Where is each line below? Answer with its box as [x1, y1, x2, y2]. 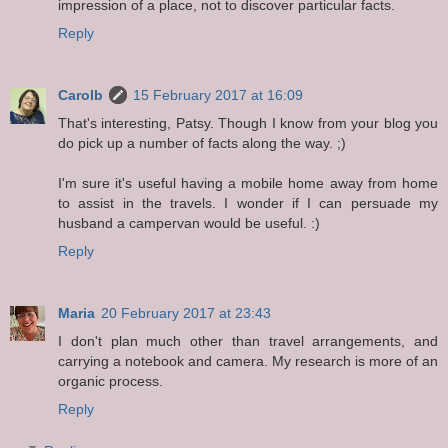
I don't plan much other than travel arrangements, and [58, 332, 438, 349]
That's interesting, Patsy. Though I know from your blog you [58, 114, 438, 131]
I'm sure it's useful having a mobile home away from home [58, 174, 438, 191]
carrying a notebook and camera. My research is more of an [58, 352, 438, 369]
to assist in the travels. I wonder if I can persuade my [58, 194, 438, 211]
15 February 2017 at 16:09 [133, 86, 303, 103]
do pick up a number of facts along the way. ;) [58, 134, 346, 151]
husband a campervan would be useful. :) [58, 214, 320, 231]
